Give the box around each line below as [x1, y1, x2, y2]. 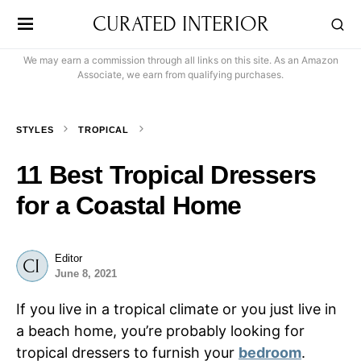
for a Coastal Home [16, 191, 242, 220]
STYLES [16, 125, 54, 135]
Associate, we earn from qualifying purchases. [77, 68, 284, 81]
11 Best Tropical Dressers [16, 160, 317, 189]
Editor [55, 252, 82, 264]
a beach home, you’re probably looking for [16, 322, 305, 339]
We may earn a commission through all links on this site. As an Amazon [23, 54, 338, 66]
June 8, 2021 [55, 268, 117, 280]
